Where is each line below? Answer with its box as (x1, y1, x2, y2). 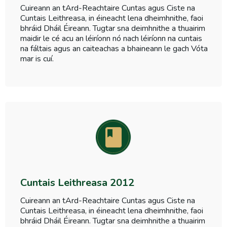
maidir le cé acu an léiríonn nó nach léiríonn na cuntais (20, 33, 202, 45)
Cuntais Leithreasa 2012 (20, 176, 134, 190)
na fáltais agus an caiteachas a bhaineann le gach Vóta (20, 43, 208, 55)
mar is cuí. (20, 53, 54, 65)
